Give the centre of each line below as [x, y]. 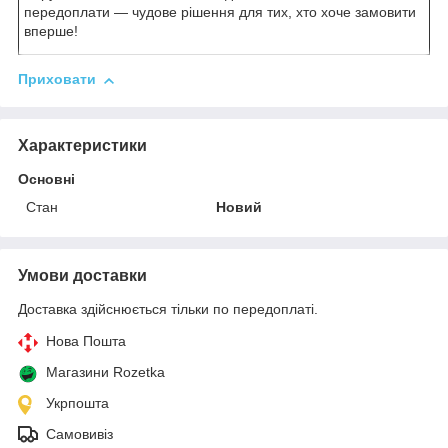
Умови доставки [82, 275]
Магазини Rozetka [105, 371]
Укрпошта [77, 402]
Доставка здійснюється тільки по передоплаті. [168, 308]
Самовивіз [79, 433]
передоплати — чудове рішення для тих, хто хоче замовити [220, 12]
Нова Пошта [86, 340]
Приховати [57, 79]
